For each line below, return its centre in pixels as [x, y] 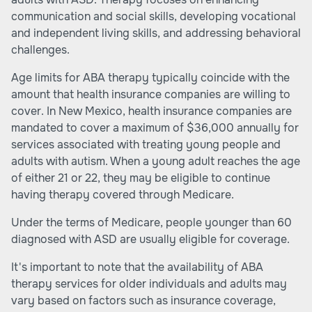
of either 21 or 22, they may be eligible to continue [141, 178]
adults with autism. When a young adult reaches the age [156, 161]
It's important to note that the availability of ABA [137, 267]
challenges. [40, 50]
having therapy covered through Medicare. [123, 195]
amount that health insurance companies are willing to [151, 94]
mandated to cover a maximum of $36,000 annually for [155, 128]
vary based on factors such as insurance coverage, [143, 301]
